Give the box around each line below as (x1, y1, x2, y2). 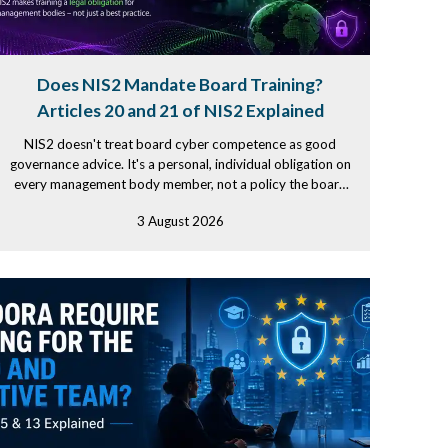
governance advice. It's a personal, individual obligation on (9, 156, 351, 172)
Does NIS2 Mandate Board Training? (37, 74, 323, 95)
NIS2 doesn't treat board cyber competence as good (24, 136, 336, 152)
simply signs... (140, 196, 220, 212)
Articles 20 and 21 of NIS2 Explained (36, 100, 324, 121)
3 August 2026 (136, 213, 224, 229)
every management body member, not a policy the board (13, 176, 347, 192)
